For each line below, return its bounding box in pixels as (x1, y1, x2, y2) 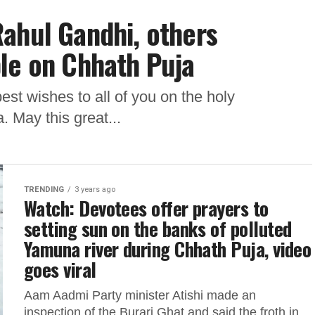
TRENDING (24, 185, 64, 194)
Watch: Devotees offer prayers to (24, 194, 269, 222)
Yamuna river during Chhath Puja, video (24, 235, 311, 263)
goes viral (24, 255, 96, 283)
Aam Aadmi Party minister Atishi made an (24, 288, 256, 302)
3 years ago (75, 185, 115, 194)
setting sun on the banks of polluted (24, 214, 292, 243)
